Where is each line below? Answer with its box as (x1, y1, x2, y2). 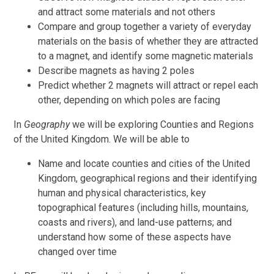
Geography (24, 118, 70, 130)
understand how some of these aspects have (38, 231, 232, 243)
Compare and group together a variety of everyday (38, 20, 252, 32)
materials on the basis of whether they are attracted (38, 35, 259, 47)
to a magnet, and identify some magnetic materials (38, 50, 254, 62)
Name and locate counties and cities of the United (38, 157, 251, 169)
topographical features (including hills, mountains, (38, 201, 249, 213)
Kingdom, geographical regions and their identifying (38, 172, 257, 184)
